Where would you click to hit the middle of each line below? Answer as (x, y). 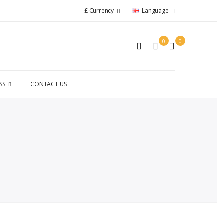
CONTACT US (48, 84)
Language (155, 10)
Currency (101, 10)
